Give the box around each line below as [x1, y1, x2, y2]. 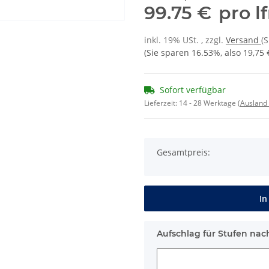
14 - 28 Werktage [179, 98, 238, 108]
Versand [226, 34, 261, 46]
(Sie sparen [144, 47, 192, 58]
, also [220, 47, 243, 58]
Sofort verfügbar [160, 84, 226, 95]
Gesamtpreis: [157, 147, 210, 158]
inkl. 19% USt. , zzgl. [144, 34, 226, 46]
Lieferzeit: [144, 98, 179, 108]
